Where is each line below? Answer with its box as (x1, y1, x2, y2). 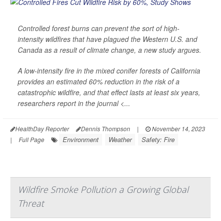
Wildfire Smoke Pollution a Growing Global (18, 183, 188, 195)
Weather (109, 134, 132, 144)
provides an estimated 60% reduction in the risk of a (18, 76, 180, 86)
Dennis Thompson (81, 124, 130, 133)
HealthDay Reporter (15, 124, 69, 133)
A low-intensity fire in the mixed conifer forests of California (18, 65, 200, 75)
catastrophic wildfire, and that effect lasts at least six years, (18, 87, 200, 97)
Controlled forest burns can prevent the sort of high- (18, 23, 180, 33)
